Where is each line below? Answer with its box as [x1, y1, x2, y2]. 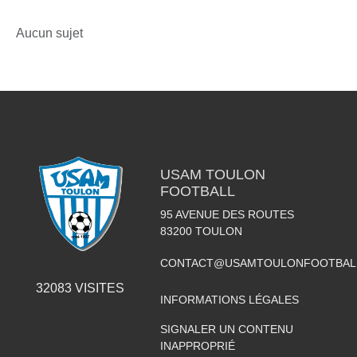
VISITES [71, 280, 124, 295]
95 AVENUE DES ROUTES [159, 208, 294, 221]
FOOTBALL [159, 183, 235, 199]
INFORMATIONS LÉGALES [159, 293, 299, 306]
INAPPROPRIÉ [159, 339, 235, 352]
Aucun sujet [16, 26, 83, 40]
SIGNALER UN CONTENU [159, 323, 293, 335]
